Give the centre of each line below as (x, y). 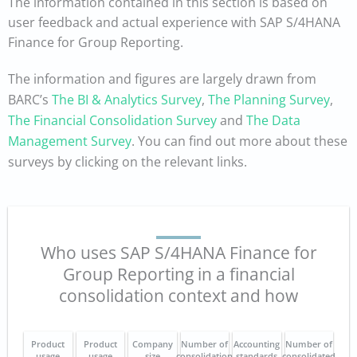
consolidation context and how (178, 295)
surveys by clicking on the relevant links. (127, 162)
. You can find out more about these (239, 141)
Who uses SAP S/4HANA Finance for (178, 252)
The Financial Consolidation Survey (112, 121)
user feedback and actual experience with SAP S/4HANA (174, 23)
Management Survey (70, 141)
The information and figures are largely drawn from (162, 79)
